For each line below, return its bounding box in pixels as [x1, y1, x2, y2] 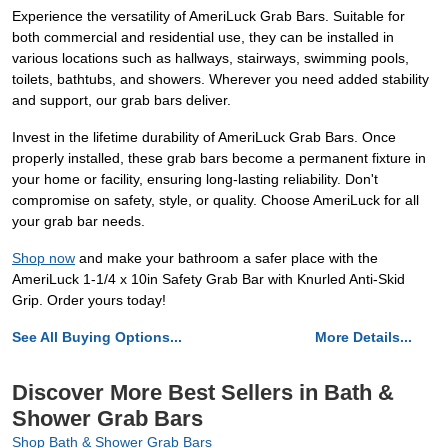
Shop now [12, 250, 75, 267]
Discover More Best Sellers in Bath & [12, 380, 394, 406]
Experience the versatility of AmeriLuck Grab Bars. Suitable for [12, 8, 405, 25]
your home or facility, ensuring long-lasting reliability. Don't [12, 171, 378, 188]
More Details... [315, 329, 412, 346]
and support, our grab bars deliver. [12, 92, 231, 109]
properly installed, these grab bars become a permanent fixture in [12, 150, 426, 167]
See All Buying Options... [12, 329, 182, 346]
